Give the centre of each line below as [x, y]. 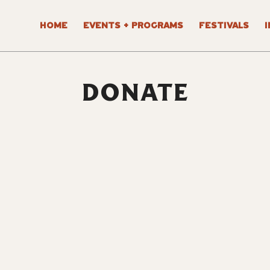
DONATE [135, 93]
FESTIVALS [224, 25]
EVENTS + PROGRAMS [133, 25]
